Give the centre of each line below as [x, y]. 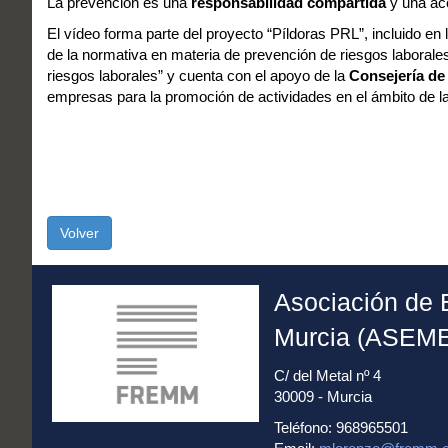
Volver [79, 233]
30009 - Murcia [322, 397]
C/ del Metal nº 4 [327, 376]
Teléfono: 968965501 [340, 428]
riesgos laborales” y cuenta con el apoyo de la [198, 75]
